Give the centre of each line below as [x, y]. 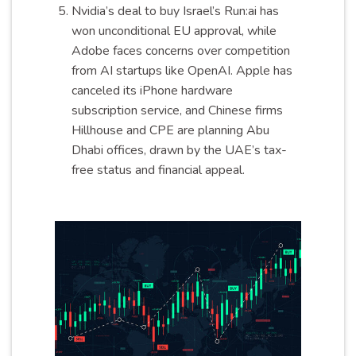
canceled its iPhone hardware [152, 91]
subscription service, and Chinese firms [177, 111]
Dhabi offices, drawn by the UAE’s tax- [179, 151]
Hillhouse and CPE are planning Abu [170, 131]
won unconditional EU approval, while [174, 31]
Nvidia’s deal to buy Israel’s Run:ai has [175, 12]
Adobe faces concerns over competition [180, 51]
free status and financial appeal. [158, 170]
